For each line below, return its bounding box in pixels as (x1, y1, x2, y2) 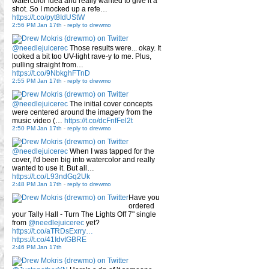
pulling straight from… (12, 60, 83, 69)
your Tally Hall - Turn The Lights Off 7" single (12, 210, 156, 219)
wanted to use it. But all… (12, 163, 94, 172)
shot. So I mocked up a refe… (12, 4, 107, 13)
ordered (128, 201, 154, 210)
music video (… (12, 116, 64, 125)
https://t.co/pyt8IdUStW (12, 13, 85, 22)
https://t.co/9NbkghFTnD (12, 68, 90, 77)
